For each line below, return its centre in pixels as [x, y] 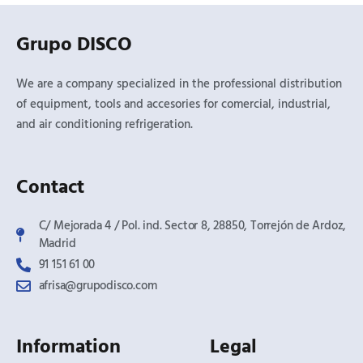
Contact [50, 188]
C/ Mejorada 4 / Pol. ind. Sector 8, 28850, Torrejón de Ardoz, [192, 226]
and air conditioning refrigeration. [105, 124]
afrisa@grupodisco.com [98, 286]
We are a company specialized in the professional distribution [179, 84]
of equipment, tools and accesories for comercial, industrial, [173, 104]
